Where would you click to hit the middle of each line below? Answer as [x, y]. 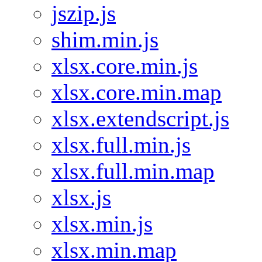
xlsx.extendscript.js [140, 118]
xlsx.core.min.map [137, 92]
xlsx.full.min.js [121, 145]
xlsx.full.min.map [133, 171]
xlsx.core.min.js [125, 66]
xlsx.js [81, 197]
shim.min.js [105, 39]
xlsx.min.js [102, 224]
